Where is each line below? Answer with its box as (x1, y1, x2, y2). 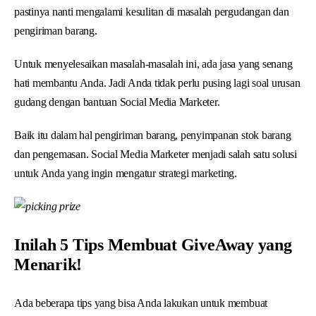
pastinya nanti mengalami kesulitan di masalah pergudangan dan (14, 5, 289, 18)
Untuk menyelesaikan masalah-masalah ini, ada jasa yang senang (14, 57, 293, 70)
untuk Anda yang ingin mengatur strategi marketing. (14, 166, 237, 179)
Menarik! (14, 255, 83, 274)
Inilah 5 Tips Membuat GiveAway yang (14, 235, 292, 254)
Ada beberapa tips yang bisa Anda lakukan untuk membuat (14, 296, 268, 309)
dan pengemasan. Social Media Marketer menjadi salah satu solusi (14, 147, 297, 160)
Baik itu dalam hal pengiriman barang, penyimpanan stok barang (14, 128, 291, 141)
